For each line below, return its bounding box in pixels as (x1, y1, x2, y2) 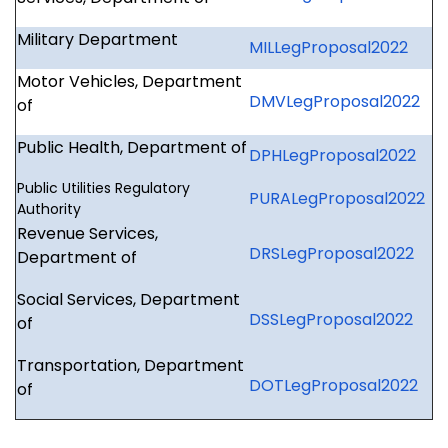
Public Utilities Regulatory (17, 178, 190, 199)
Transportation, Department (17, 354, 244, 378)
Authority (17, 199, 81, 220)
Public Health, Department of (17, 136, 247, 160)
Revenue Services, (17, 222, 158, 246)
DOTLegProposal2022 (249, 374, 418, 398)
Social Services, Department (17, 288, 240, 312)
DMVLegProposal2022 (249, 90, 420, 114)
